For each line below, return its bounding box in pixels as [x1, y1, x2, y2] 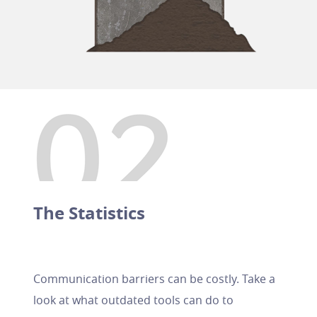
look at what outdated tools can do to [33, 292, 234, 308]
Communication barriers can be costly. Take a [33, 271, 275, 287]
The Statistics [33, 201, 145, 225]
